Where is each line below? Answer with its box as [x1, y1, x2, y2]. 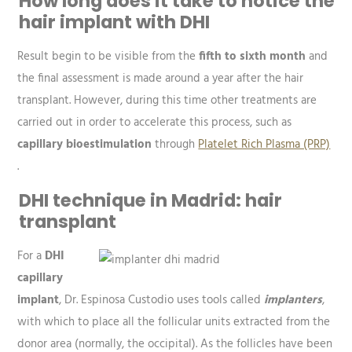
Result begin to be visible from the [17, 46, 200, 66]
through [152, 134, 199, 154]
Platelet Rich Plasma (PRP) [198, 134, 331, 154]
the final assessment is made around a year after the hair [17, 68, 304, 88]
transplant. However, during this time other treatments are [17, 90, 317, 110]
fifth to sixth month [199, 46, 306, 66]
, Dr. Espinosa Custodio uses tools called [59, 291, 265, 310]
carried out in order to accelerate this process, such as [17, 112, 292, 132]
